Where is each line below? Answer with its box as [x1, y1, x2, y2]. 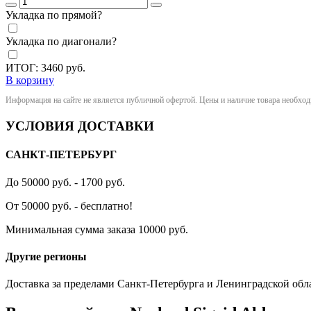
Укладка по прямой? [6, 9, 102, 22]
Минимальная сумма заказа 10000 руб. [6, 223, 188, 235]
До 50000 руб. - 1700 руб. [6, 176, 125, 188]
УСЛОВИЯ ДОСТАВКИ [6, 119, 154, 134]
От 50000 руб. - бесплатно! [6, 199, 133, 212]
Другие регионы [6, 250, 87, 262]
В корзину [6, 74, 54, 87]
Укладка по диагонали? [6, 35, 117, 48]
